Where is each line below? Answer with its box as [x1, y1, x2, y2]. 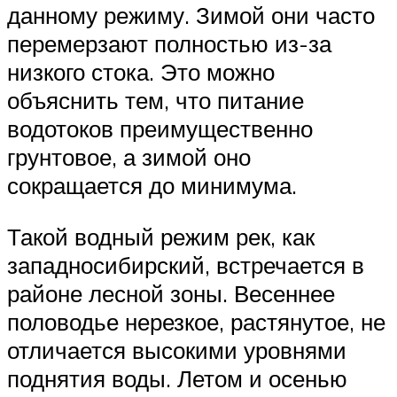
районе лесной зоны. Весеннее [7, 279, 335, 308]
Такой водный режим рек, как [7, 222, 315, 252]
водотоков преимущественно [7, 114, 313, 144]
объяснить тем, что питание [7, 86, 304, 115]
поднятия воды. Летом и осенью [7, 364, 347, 393]
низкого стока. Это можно [7, 58, 275, 87]
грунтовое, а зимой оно [7, 143, 251, 172]
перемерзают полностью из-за [7, 29, 331, 58]
